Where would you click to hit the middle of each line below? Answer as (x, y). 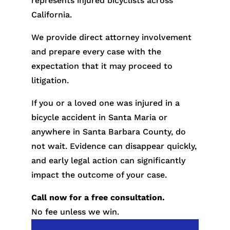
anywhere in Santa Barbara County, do (108, 131)
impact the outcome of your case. (99, 175)
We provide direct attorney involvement (111, 37)
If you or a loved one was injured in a (105, 103)
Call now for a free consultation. (98, 197)
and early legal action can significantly (108, 160)
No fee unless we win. (75, 212)
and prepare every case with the (96, 51)
